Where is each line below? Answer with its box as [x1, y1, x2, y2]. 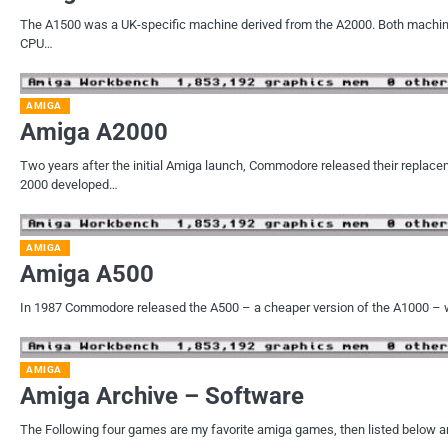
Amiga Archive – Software [20, 382, 304, 411]
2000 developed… [20, 177, 118, 193]
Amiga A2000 [20, 118, 168, 147]
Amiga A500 [20, 259, 154, 288]
